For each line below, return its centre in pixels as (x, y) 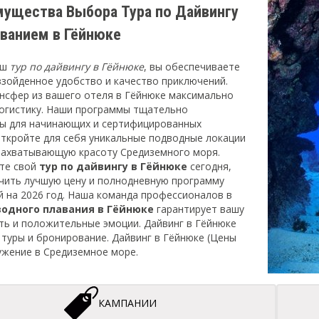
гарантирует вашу (199, 209)
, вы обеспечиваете (192, 67)
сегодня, (209, 166)
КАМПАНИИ (128, 303)
